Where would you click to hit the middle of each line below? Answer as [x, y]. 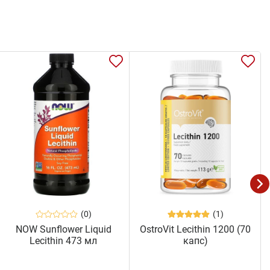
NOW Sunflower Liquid [63, 229]
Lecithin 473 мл [64, 240]
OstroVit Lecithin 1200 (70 [196, 229]
